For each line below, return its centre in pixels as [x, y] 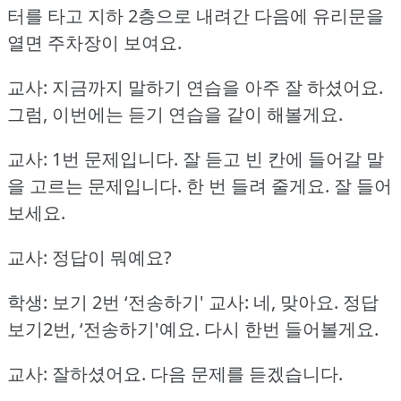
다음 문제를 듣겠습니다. [247, 373]
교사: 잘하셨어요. [77, 373]
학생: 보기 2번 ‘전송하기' [106, 302]
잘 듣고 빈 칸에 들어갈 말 [283, 158]
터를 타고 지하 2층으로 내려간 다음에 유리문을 [196, 15]
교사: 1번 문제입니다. [93, 158]
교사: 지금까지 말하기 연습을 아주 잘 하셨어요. [195, 87]
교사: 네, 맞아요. [273, 302]
